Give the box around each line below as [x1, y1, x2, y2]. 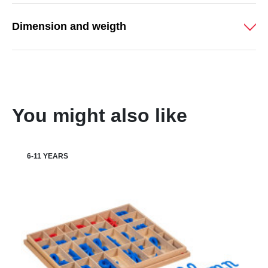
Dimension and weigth [12, 20, 126, 33]
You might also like [12, 105, 187, 127]
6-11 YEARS [27, 152, 68, 161]
